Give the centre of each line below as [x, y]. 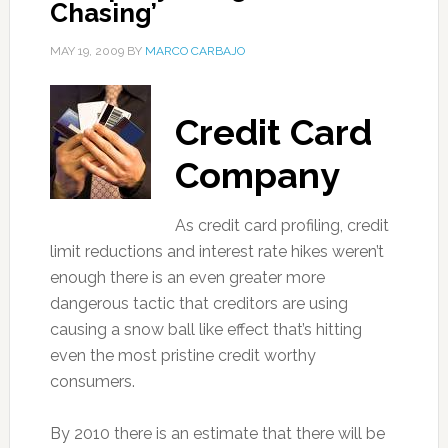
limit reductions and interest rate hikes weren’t [216, 251]
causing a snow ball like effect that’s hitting [205, 329]
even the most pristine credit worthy [182, 355]
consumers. [92, 381]
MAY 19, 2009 [86, 51]
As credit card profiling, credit [281, 225]
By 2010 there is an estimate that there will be [217, 433]
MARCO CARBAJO [194, 51]
